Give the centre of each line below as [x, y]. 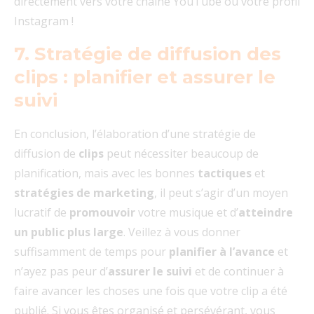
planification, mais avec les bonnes [106, 173]
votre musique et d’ [187, 213]
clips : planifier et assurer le [145, 77]
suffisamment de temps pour [91, 252]
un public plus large [69, 232]
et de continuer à [239, 272]
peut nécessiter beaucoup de [181, 154]
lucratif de [42, 213]
